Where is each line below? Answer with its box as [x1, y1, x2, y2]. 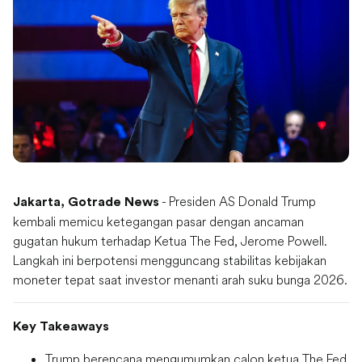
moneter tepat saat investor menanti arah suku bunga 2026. [13, 271, 347, 288]
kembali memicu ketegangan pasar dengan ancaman [13, 213, 304, 230]
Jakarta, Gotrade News [13, 196, 159, 209]
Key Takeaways [13, 320, 109, 334]
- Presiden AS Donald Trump [159, 193, 316, 210]
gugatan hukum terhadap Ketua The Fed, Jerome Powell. [13, 233, 327, 250]
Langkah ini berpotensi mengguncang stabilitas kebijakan [13, 252, 326, 269]
